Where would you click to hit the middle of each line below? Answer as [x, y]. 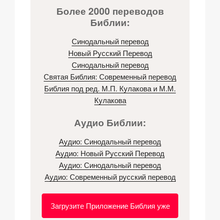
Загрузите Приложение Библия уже [110, 206]
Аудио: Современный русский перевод [110, 176]
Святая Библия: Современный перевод [110, 76]
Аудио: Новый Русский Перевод [110, 153]
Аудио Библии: [110, 123]
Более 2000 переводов [110, 11]
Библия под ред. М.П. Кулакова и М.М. [110, 88]
